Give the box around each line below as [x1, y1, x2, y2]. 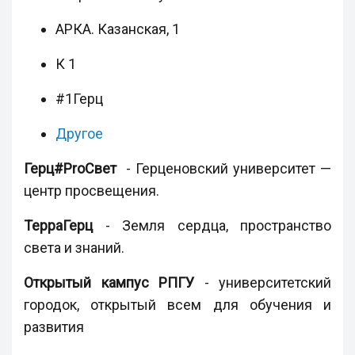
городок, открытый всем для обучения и [24, 296, 331, 314]
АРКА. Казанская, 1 [55, 21, 180, 38]
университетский [219, 274, 331, 292]
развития [24, 319, 84, 336]
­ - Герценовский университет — [116, 160, 331, 177]
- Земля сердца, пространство [93, 217, 331, 235]
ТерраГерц [24, 217, 93, 235]
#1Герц [55, 90, 103, 108]
